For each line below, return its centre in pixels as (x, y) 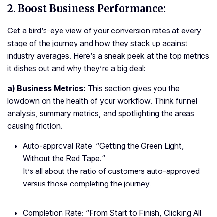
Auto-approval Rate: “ (61, 146)
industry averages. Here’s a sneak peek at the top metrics (108, 56)
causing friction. (35, 126)
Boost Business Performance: (92, 9)
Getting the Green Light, (142, 146)
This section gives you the (134, 88)
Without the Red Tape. (62, 159)
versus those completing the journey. (87, 184)
